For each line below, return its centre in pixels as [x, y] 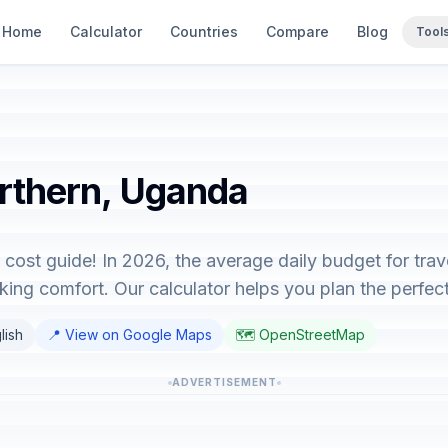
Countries [204, 31]
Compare [297, 31]
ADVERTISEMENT [224, 382]
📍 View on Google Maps [129, 334]
